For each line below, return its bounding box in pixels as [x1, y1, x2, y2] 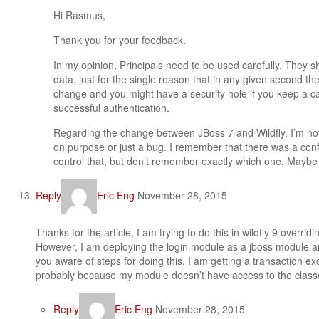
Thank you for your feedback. [53, 33, 186, 47]
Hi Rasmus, [53, 8, 105, 22]
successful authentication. [53, 100, 169, 115]
